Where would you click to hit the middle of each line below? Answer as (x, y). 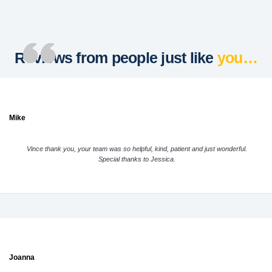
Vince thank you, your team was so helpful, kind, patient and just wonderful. (137, 149)
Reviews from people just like (116, 58)
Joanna (22, 258)
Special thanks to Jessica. (137, 159)
